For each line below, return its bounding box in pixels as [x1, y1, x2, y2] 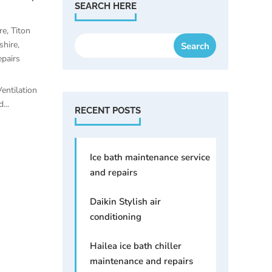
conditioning [90, 210, 141, 223]
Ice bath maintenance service [90, 151, 210, 163]
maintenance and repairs [90, 254, 193, 267]
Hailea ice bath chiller [90, 239, 182, 252]
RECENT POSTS [75, 104, 141, 116]
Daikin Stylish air [90, 195, 161, 208]
